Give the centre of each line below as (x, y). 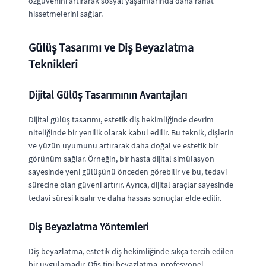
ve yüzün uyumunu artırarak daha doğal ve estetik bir (123, 145)
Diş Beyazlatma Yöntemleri (88, 227)
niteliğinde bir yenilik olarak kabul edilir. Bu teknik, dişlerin (131, 132)
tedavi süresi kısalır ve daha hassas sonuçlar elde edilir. (125, 198)
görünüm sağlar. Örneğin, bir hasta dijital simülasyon (121, 159)
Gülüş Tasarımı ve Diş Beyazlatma (111, 47)
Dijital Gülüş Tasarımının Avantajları (108, 95)
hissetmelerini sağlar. (66, 14)
